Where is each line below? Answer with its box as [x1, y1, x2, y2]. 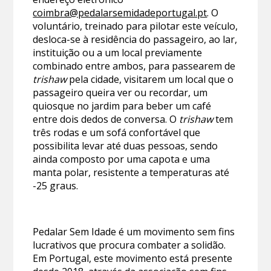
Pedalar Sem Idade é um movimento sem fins [33, 225, 235, 239]
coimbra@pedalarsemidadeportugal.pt [33, 6, 207, 20]
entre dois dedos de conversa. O [33, 113, 180, 126]
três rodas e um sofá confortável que [33, 126, 201, 140]
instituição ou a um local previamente [33, 46, 203, 60]
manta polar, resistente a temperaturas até [33, 166, 230, 180]
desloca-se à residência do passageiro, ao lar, [33, 33, 238, 47]
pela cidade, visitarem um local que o [67, 73, 234, 87]
